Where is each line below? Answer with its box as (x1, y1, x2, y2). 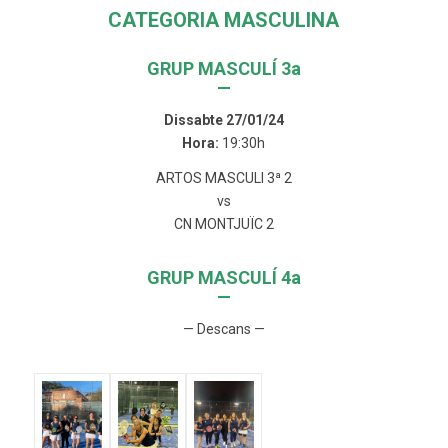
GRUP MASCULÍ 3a (146, 58, 301, 80)
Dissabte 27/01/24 (163, 112, 284, 129)
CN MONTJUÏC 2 (173, 216, 274, 233)
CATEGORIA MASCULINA (108, 8, 340, 33)
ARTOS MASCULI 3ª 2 (155, 170, 292, 187)
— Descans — (182, 320, 265, 337)
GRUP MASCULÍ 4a (146, 267, 301, 289)
